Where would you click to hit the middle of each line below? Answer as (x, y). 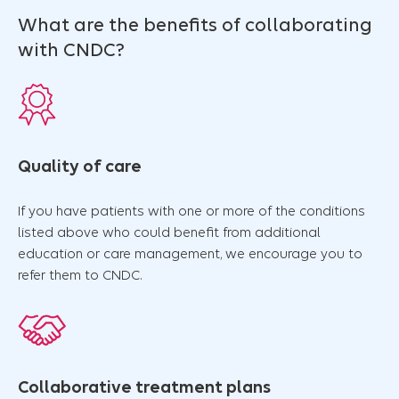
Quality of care (80, 167)
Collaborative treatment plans (144, 387)
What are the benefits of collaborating (195, 25)
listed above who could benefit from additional (169, 233)
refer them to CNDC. (80, 276)
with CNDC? (71, 50)
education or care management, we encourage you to (190, 254)
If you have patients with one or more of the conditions (191, 212)
